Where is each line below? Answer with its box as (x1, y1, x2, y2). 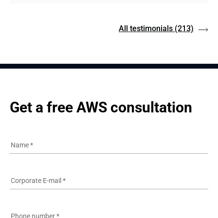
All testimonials (119, 24, 173, 33)
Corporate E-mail (11, 177, 61, 184)
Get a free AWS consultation (10, 99, 192, 116)
